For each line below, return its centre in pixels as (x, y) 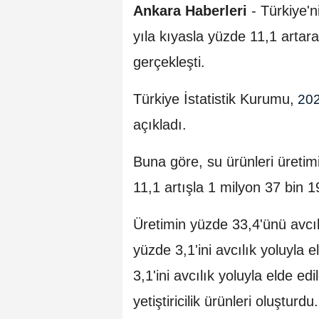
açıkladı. (160, 125)
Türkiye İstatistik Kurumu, (214, 99)
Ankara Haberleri (190, 11)
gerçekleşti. (169, 62)
